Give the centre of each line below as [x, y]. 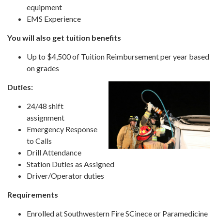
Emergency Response [62, 129]
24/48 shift [45, 106]
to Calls [39, 140]
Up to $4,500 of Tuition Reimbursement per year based [118, 56]
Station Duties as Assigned [70, 164]
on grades [43, 68]
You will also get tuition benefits [64, 37]
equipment [44, 7]
